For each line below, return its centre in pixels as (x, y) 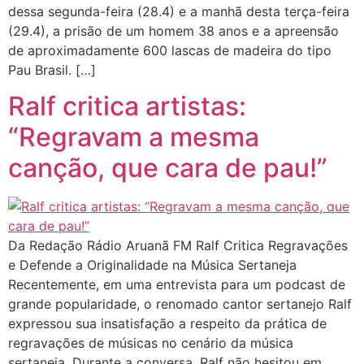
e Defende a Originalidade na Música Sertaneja (152, 265)
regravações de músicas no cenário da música (151, 343)
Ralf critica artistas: (127, 106)
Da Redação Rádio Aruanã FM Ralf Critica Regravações (178, 246)
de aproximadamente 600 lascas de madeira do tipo (170, 50)
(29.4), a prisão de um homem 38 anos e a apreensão (173, 30)
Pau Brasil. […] (52, 69)
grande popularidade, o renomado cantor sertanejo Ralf (180, 304)
